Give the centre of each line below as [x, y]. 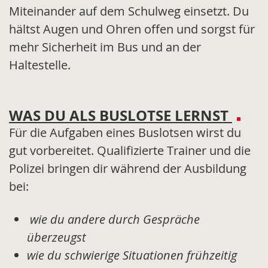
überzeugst [58, 237]
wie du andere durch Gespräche [113, 220]
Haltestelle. [40, 65]
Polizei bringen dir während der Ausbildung [128, 169]
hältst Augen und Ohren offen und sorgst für [132, 29]
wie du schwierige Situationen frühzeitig [132, 255]
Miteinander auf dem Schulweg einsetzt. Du [129, 11]
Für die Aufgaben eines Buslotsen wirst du [125, 133]
